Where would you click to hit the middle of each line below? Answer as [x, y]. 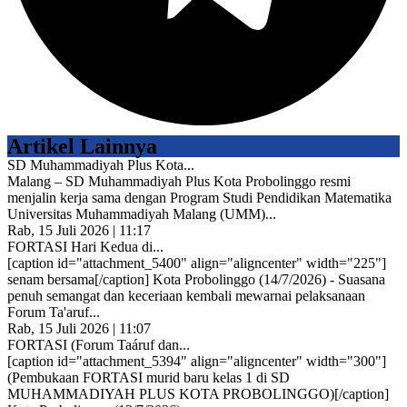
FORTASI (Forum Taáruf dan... [99, 345]
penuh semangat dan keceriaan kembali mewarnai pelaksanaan [186, 296]
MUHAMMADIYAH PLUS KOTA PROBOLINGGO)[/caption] [198, 394]
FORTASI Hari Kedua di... [85, 247]
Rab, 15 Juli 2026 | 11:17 [79, 231]
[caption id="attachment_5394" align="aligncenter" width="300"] [197, 362]
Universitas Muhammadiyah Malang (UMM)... [142, 214]
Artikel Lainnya [82, 147]
